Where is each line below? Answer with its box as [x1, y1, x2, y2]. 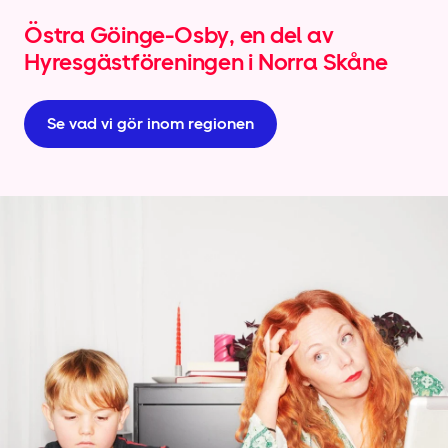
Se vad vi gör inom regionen [46, 112, 254, 134]
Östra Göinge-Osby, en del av [24, 19, 334, 50]
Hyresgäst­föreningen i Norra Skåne [24, 46, 388, 77]
